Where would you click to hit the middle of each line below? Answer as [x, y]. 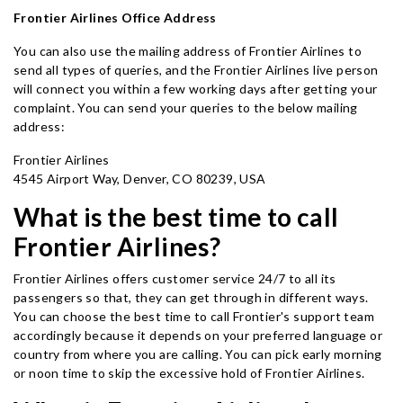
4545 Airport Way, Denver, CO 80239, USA [140, 179]
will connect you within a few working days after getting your [196, 89]
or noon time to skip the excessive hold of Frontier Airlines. [189, 373]
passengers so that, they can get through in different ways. [191, 297]
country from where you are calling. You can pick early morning [198, 354]
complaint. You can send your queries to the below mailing [186, 107]
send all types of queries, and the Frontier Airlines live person [196, 70]
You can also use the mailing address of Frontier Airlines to [188, 51]
